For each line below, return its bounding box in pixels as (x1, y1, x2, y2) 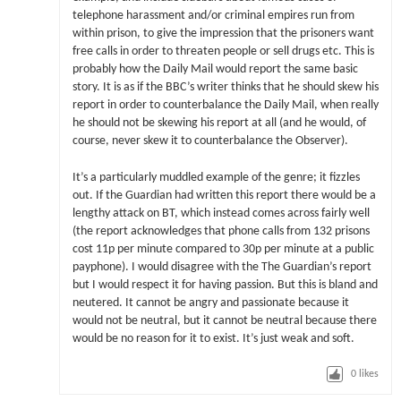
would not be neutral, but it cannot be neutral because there (72, 314, 377, 327)
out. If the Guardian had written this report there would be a (72, 189, 376, 201)
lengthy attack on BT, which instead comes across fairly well (72, 207, 370, 219)
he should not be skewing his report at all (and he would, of (72, 117, 366, 130)
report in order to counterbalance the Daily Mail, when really (72, 99, 379, 112)
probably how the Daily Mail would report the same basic (72, 64, 358, 76)
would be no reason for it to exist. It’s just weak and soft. (72, 332, 354, 345)
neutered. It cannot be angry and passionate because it (72, 296, 349, 309)
